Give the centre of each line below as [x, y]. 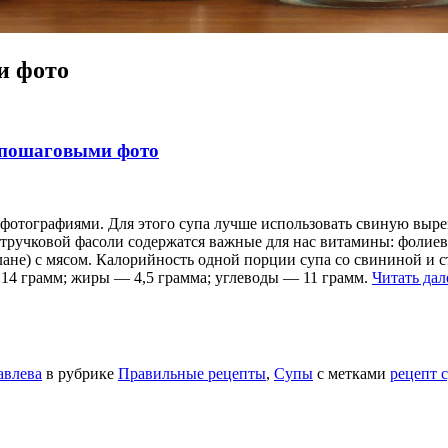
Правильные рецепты [192, 374]
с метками [351, 374]
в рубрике [80, 374]
